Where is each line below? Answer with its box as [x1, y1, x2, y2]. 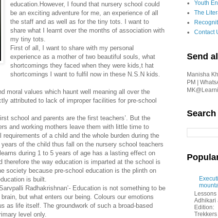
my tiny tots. [10, 35, 46, 43]
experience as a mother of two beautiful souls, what [10, 53, 156, 60]
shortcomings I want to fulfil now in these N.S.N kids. [10, 70, 161, 78]
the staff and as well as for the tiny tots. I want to [10, 18, 149, 25]
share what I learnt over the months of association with [10, 26, 165, 34]
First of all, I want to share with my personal [10, 44, 134, 52]
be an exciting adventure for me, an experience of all [10, 9, 159, 17]
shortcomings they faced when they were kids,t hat [10, 61, 154, 69]
